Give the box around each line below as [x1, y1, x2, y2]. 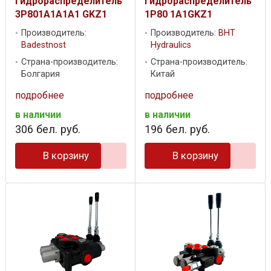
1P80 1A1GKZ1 [145, 8, 212, 20]
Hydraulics [151, 39, 191, 50]
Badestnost [21, 39, 66, 50]
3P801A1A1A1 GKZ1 [15, 8, 107, 20]
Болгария [21, 68, 60, 79]
